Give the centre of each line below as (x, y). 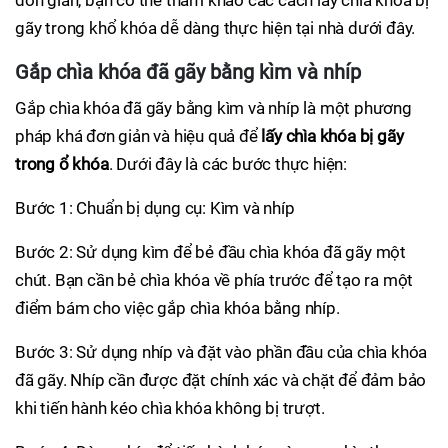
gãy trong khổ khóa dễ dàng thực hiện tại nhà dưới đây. (215, 28)
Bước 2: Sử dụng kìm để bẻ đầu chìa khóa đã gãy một (210, 252)
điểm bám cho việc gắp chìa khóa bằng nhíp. (177, 308)
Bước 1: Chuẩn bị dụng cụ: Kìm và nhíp (155, 208)
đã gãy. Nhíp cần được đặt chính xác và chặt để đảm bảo (221, 380)
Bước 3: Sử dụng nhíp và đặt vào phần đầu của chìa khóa (221, 352)
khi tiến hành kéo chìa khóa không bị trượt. (170, 408)
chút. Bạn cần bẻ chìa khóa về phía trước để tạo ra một (214, 280)
